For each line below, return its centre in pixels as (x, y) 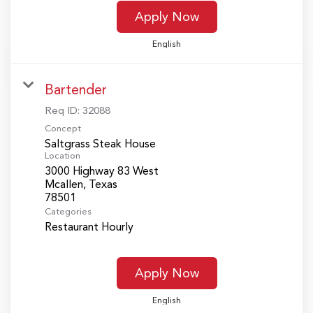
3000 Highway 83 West (102, 170)
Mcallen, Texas (81, 184)
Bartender (76, 89)
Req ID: (64, 110)
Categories (68, 211)
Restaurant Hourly (89, 226)
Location (63, 155)
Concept (63, 128)
